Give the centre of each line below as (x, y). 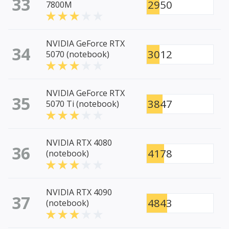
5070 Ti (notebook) (83, 104)
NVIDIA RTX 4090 (79, 192)
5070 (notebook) (78, 54)
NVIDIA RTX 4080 (79, 143)
